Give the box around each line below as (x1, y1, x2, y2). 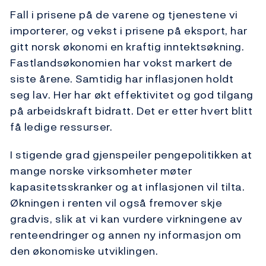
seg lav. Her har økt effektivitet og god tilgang (10, 87, 254, 103)
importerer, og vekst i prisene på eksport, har (10, 23, 248, 39)
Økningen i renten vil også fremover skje (10, 195, 223, 211)
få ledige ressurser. (10, 119, 113, 135)
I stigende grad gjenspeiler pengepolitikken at (10, 147, 252, 163)
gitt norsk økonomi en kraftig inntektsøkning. (10, 39, 245, 55)
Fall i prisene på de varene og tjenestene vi (10, 7, 238, 23)
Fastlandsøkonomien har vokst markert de (10, 55, 233, 71)
